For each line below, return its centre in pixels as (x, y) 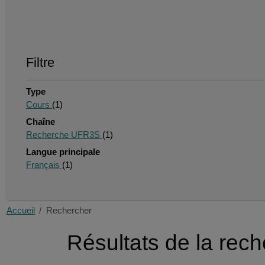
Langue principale (63, 152)
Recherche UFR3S (64, 135)
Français (44, 165)
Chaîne (40, 122)
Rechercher (69, 211)
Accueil (21, 211)
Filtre (40, 62)
